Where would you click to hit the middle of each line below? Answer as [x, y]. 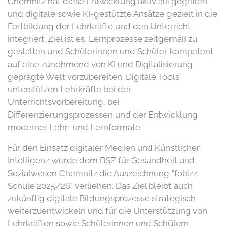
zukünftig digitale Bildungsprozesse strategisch [102, 198]
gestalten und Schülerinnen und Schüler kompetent [110, 51]
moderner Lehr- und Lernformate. [75, 127]
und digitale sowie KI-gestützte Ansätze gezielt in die [112, 13]
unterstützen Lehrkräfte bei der [69, 89]
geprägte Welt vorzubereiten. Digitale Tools [93, 76]
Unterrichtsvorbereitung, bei [64, 102]
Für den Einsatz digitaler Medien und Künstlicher [104, 148]
